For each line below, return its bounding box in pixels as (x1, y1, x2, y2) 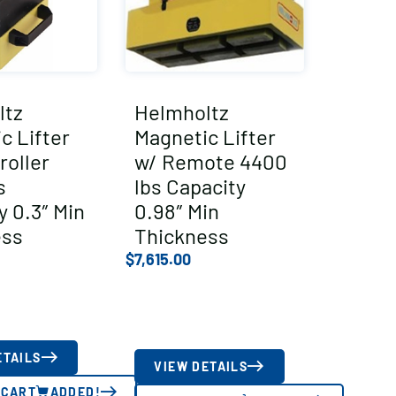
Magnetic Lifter (134, 123, 277, 149)
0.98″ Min (134, 197, 220, 224)
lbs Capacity (134, 172, 247, 199)
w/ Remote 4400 (134, 148, 288, 174)
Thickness (134, 222, 230, 248)
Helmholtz (134, 98, 230, 125)
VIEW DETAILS (154, 358, 248, 374)
